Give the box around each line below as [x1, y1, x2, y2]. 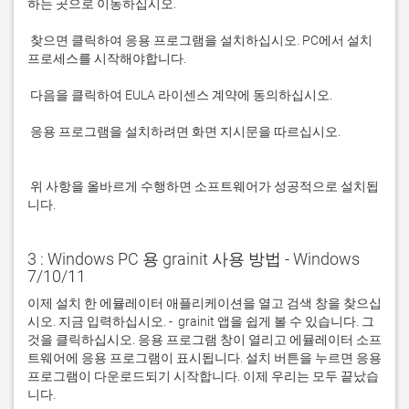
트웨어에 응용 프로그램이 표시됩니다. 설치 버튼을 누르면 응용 [27, 351, 382, 365]
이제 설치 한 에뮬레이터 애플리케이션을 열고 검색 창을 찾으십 [27, 296, 382, 310]
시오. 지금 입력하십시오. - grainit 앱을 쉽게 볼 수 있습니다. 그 [27, 314, 374, 329]
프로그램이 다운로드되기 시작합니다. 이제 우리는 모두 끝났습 [27, 369, 379, 383]
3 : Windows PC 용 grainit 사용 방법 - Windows [27, 249, 360, 268]
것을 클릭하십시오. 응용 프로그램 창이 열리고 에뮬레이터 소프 [27, 332, 382, 347]
